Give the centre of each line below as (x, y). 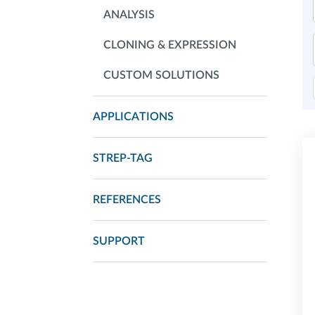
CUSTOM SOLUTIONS (161, 75)
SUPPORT (119, 241)
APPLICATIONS (133, 117)
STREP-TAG (123, 158)
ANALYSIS (129, 15)
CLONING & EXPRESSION (170, 45)
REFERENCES (127, 200)
